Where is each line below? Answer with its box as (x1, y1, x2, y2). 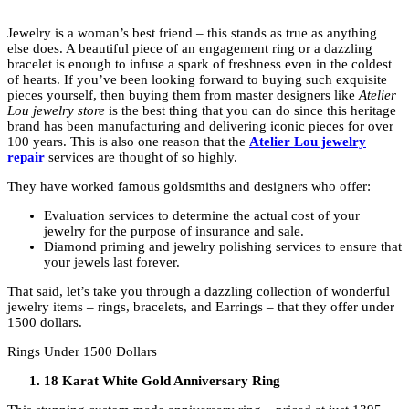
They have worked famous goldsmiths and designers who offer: (7, 179, 371, 194)
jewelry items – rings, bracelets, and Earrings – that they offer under (7, 299, 394, 315)
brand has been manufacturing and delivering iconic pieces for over (7, 119, 393, 134)
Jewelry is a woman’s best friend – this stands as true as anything (7, 26, 377, 41)
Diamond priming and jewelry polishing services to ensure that (44, 239, 402, 255)
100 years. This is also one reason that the (7, 134, 249, 150)
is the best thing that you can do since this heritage (105, 103, 396, 119)
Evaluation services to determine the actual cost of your (44, 208, 360, 224)
